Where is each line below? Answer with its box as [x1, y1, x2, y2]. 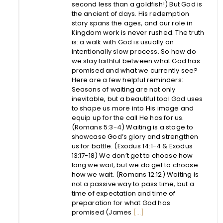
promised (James [71, 208, 133, 218]
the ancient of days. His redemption [71, 9, 190, 19]
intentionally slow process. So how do [71, 47, 196, 57]
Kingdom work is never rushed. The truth [71, 28, 205, 38]
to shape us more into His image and [71, 104, 194, 113]
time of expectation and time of [71, 189, 176, 199]
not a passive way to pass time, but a [71, 179, 194, 189]
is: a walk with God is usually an [71, 37, 174, 47]
